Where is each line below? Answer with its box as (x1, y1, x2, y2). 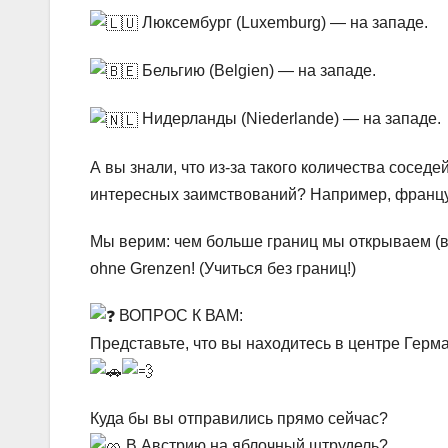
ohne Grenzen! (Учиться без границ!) (90, 259, 356, 277)
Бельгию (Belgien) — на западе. (138, 62, 376, 80)
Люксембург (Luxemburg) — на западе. (138, 13, 428, 31)
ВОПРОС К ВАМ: (115, 306, 243, 324)
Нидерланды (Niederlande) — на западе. (138, 110, 441, 128)
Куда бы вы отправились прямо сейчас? (90, 410, 388, 428)
